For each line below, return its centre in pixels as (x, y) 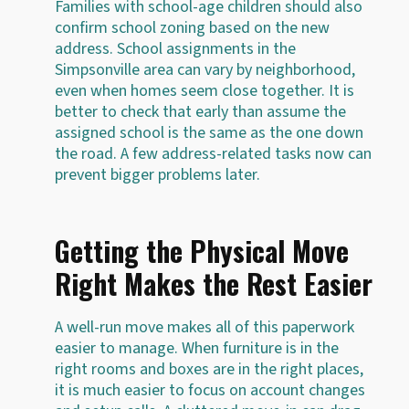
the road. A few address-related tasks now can (213, 153)
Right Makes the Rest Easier (214, 283)
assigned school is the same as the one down (209, 132)
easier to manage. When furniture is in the (197, 348)
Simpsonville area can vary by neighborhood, (205, 69)
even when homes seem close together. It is (204, 90)
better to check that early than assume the (200, 111)
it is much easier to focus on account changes (210, 390)
